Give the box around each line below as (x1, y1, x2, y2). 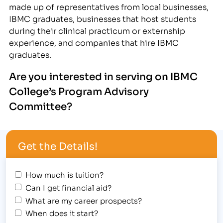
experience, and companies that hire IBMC (9, 36, 179, 48)
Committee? (9, 98, 73, 113)
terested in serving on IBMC (59, 68, 198, 83)
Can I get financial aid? (25, 181, 112, 193)
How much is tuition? (25, 169, 104, 180)
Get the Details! (18, 138, 98, 153)
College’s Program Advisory (9, 83, 149, 98)
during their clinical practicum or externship (9, 24, 186, 36)
